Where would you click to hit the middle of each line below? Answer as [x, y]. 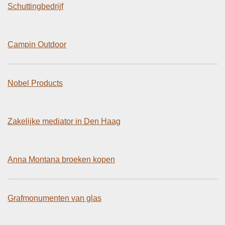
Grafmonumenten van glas [54, 198]
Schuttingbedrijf [35, 6]
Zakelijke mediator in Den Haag [64, 121]
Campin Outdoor [37, 44]
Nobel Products [35, 83]
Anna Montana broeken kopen [61, 159]
